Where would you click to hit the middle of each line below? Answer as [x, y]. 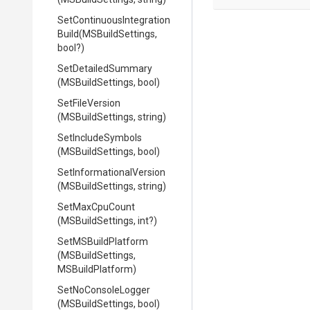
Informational [102, 172]
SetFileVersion [89, 103]
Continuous [98, 20]
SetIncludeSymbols [100, 138]
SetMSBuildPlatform [103, 241]
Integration [146, 20]
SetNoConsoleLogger [104, 290]
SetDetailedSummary [105, 69]
